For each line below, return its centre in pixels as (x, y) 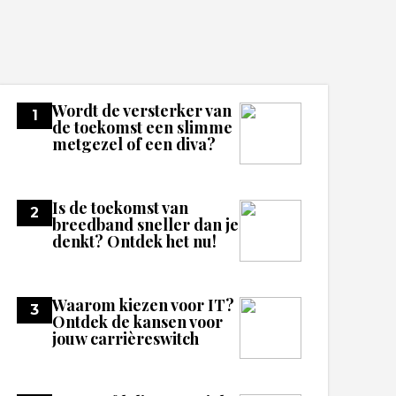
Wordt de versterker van (142, 110)
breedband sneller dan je (146, 225)
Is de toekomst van (121, 208)
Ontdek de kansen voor (138, 322)
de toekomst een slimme (143, 127)
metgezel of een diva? (134, 144)
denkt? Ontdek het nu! (135, 241)
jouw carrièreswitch (126, 339)
